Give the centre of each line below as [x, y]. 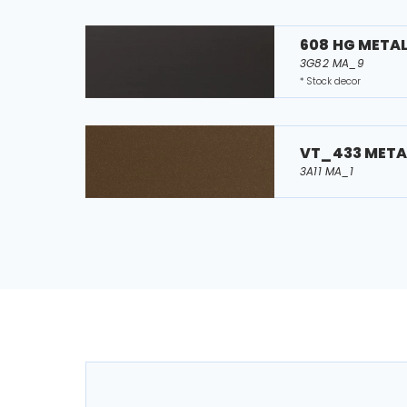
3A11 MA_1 [327, 171]
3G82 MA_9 [333, 63]
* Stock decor [331, 81]
